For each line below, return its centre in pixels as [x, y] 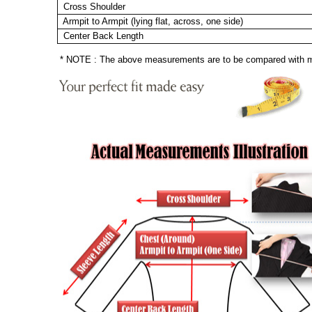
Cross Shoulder [92, 7]
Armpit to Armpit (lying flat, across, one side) [150, 21]
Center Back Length [101, 36]
